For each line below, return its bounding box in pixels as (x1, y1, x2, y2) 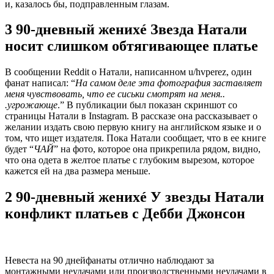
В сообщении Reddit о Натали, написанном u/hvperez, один (5, 67, 252, 78)
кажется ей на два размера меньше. (5, 166, 150, 177)
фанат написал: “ (5, 78, 75, 89)
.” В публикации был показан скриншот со (57, 100, 237, 111)
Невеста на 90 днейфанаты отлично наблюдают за (5, 255, 214, 266)
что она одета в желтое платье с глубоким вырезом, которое (5, 155, 254, 166)
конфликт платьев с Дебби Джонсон (5, 206, 245, 222)
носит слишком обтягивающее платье (5, 38, 258, 54)
